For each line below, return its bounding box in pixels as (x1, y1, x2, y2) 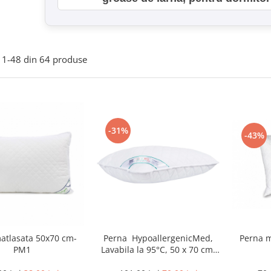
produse (53, 53, 87, 65)
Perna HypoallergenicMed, (103, 232, 213, 244)
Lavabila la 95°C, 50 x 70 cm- (100, 244, 216, 255)
